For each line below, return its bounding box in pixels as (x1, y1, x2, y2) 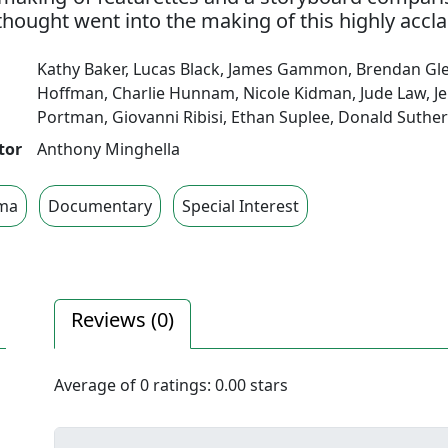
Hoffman (37, 82, 104, 104)
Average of (54, 374, 140, 396)
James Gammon (228, 58, 348, 80)
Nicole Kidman (243, 82, 352, 104)
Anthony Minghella (37, 138, 180, 160)
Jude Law (360, 82, 426, 104)
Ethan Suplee (231, 106, 330, 128)
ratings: (149, 374, 215, 396)
